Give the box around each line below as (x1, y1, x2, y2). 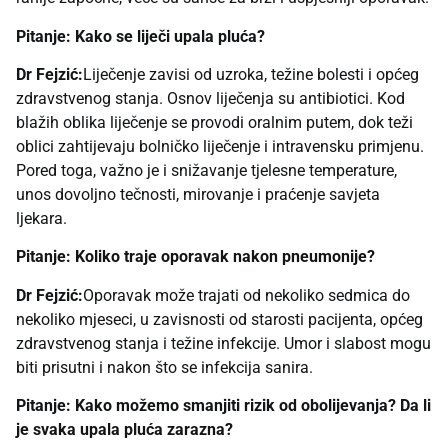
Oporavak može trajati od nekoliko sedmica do (83, 285, 410, 305)
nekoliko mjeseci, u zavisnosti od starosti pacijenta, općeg (16, 309, 423, 329)
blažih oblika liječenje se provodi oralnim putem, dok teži (16, 112, 413, 132)
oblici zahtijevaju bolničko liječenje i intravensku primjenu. (16, 136, 424, 156)
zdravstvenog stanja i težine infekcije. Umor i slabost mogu (16, 333, 431, 353)
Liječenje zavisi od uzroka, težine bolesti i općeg (83, 64, 419, 84)
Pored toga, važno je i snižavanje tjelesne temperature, (16, 160, 397, 180)
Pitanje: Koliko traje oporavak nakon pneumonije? (16, 247, 375, 267)
